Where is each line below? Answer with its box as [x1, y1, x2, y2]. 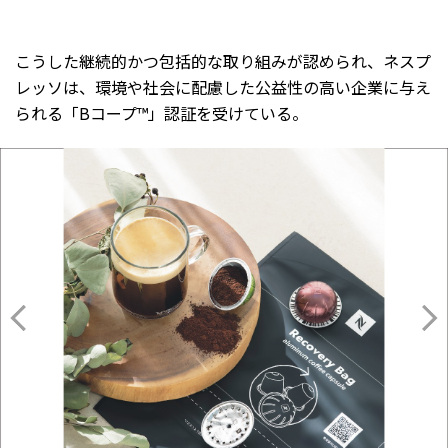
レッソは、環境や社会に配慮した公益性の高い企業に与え [15, 74, 431, 99]
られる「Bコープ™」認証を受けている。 [15, 100, 308, 125]
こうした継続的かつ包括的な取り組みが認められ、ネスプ [15, 48, 431, 73]
